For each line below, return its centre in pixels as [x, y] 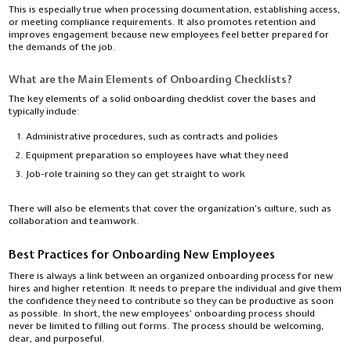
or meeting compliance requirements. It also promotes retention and [163, 22]
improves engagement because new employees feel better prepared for [169, 35]
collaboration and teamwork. [74, 221]
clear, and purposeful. [58, 339]
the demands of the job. [63, 47]
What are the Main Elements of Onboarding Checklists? [151, 80]
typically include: [45, 112]
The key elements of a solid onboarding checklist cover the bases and [163, 99]
